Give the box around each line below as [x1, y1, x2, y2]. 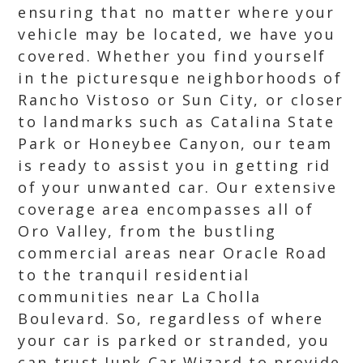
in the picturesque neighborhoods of [18, 68, 342, 88]
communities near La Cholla [18, 287, 262, 306]
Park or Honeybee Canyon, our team [18, 134, 333, 153]
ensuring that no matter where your [18, 2, 335, 22]
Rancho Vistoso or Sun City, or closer [18, 90, 344, 109]
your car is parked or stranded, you [18, 331, 330, 350]
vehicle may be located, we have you [18, 24, 335, 44]
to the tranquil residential [18, 265, 250, 284]
